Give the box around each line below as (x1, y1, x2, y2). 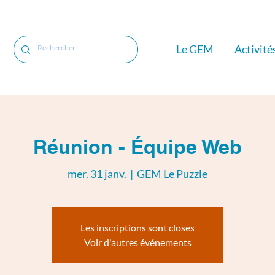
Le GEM (176, 42, 214, 56)
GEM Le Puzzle (137, 166, 207, 180)
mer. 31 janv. (68, 166, 126, 180)
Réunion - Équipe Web (33, 135, 242, 158)
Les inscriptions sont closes (80, 221, 195, 233)
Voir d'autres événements (83, 236, 192, 248)
